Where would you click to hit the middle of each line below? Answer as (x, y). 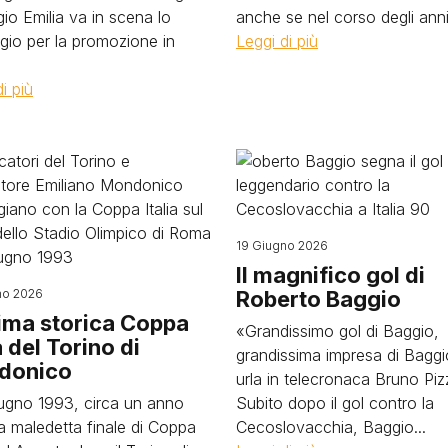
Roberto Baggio (318, 299)
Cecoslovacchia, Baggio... (331, 427)
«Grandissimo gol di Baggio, (337, 331)
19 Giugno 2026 (282, 246)
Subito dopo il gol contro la (335, 403)
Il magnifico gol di (330, 275)
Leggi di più (277, 41)
